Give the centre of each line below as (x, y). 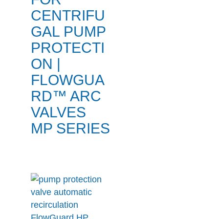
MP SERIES (70, 129)
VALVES (58, 112)
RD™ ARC (66, 96)
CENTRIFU (68, 16)
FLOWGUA (67, 80)
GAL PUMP (68, 32)
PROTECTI (67, 48)
